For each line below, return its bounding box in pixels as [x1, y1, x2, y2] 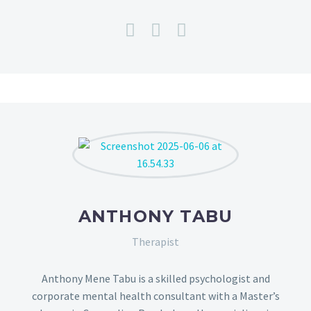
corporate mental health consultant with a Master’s [31, 288, 280, 303]
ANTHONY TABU [78, 205, 233, 226]
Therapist [132, 234, 179, 249]
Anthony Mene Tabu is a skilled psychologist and [41, 271, 270, 285]
